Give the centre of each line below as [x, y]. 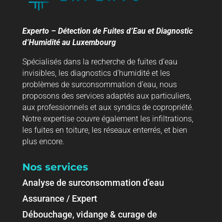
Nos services [55, 167]
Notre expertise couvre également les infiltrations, [108, 119]
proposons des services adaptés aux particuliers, [107, 96]
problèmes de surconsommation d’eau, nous [99, 85]
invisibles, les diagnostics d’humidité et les [96, 73]
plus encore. [44, 142]
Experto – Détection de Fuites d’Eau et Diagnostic [107, 31]
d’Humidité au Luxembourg [69, 43]
